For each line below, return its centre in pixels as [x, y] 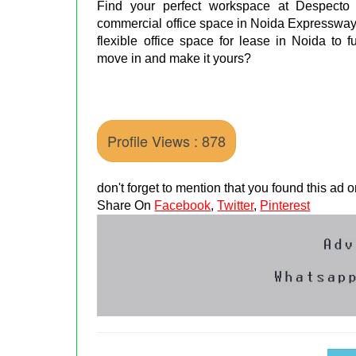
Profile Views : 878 [167, 140]
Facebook [183, 205]
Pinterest [285, 205]
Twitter [236, 205]
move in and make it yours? [174, 58]
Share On [126, 205]
